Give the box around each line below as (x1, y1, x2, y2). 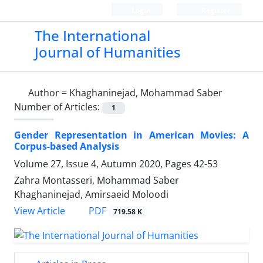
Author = (28, 86, 69, 99)
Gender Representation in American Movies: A (14, 129, 249, 142)
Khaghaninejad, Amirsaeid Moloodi (14, 188, 168, 201)
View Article (14, 204, 65, 218)
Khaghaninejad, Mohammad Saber (69, 86, 222, 99)
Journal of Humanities (34, 42, 181, 62)
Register (199, 5, 230, 15)
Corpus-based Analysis (14, 140, 119, 153)
